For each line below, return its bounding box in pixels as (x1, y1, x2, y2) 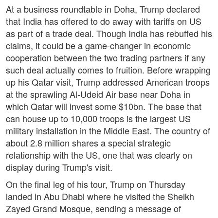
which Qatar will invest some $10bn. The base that (6, 100, 201, 113)
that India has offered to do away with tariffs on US (6, 15, 201, 28)
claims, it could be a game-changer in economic (6, 39, 191, 52)
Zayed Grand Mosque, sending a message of (6, 202, 181, 215)
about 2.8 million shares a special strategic (6, 136, 171, 149)
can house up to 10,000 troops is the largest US (6, 112, 191, 125)
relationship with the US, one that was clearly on (6, 148, 192, 162)
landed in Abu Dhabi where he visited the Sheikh (6, 190, 194, 203)
